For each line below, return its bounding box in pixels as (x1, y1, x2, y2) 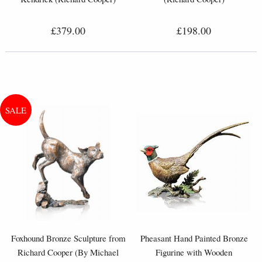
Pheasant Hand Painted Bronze (140, 232, 248, 244)
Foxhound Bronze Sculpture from (11, 232, 126, 244)
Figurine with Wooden (156, 246, 232, 258)
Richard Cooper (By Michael (18, 246, 119, 258)
